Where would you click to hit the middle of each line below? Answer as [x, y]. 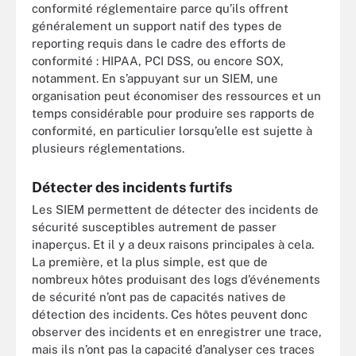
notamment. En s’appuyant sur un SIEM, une [155, 79]
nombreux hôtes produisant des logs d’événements [176, 280]
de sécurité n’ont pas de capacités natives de [159, 297]
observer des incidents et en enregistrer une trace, [177, 332]
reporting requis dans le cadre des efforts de [159, 44]
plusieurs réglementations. [108, 149]
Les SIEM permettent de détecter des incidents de [175, 210]
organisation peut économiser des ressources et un [176, 96]
